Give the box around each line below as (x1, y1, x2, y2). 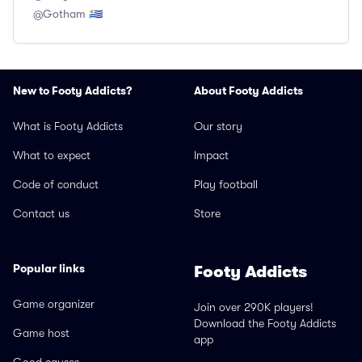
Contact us (13, 207, 69, 221)
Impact (194, 149, 229, 162)
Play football (194, 178, 258, 192)
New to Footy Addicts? (13, 82, 133, 99)
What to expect (13, 149, 90, 162)
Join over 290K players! (194, 301, 314, 314)
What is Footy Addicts (13, 120, 123, 133)
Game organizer (13, 297, 95, 311)
